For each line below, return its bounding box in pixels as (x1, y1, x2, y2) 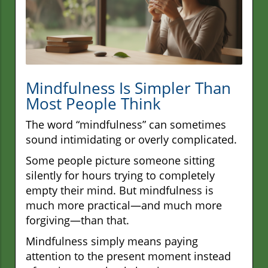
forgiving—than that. (26, 213, 129, 228)
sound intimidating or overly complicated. (26, 132, 237, 147)
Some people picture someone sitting (26, 153, 215, 168)
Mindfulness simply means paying (26, 234, 198, 249)
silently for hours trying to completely (26, 168, 215, 183)
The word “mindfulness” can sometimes (26, 117, 226, 132)
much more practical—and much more (26, 198, 222, 213)
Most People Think (26, 93, 161, 115)
